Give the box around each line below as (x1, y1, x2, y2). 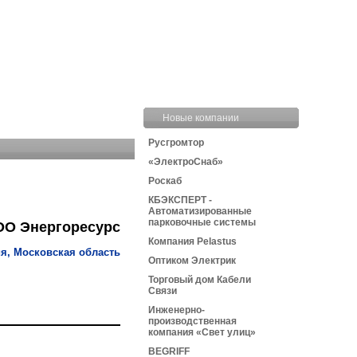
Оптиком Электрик (148, 255, 236, 266)
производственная (148, 316, 237, 327)
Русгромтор (148, 137, 204, 148)
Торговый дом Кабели (148, 274, 251, 285)
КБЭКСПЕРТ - (148, 194, 212, 206)
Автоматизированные (148, 206, 252, 217)
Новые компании (163, 112, 239, 124)
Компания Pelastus (148, 236, 237, 247)
